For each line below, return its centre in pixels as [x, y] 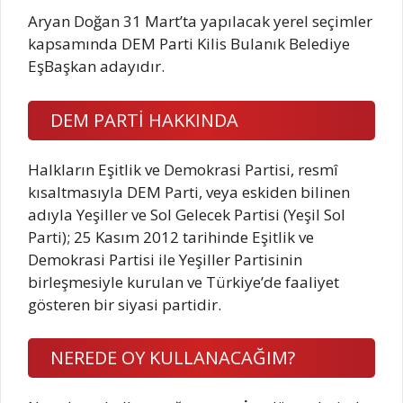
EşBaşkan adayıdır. [96, 67]
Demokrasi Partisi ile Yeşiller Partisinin [165, 259]
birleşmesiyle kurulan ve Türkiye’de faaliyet [184, 282]
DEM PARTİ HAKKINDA [144, 120]
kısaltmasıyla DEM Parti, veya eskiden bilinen [189, 192]
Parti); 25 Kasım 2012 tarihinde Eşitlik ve [171, 237]
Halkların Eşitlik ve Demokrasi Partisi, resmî [183, 169]
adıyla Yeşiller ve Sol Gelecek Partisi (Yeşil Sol [187, 214]
